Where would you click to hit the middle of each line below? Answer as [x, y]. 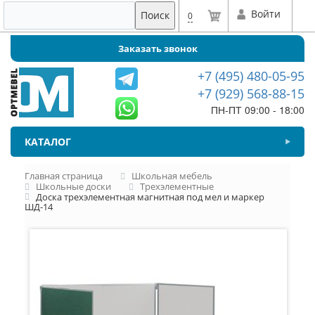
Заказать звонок [157, 49]
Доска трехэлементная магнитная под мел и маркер [150, 197]
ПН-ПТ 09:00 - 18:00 [257, 110]
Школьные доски [73, 186]
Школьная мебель [172, 176]
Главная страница [64, 176]
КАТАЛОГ [48, 142]
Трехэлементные [177, 186]
